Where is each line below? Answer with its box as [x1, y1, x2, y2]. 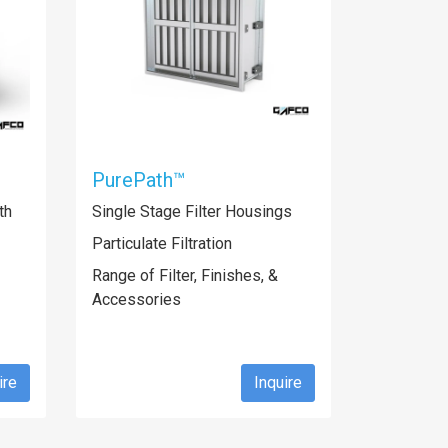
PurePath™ [92, 168, 186, 192]
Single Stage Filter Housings [92, 202, 292, 221]
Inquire [254, 373, 302, 392]
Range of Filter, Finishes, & [92, 266, 278, 285]
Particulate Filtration [92, 234, 232, 253]
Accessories [92, 290, 181, 309]
